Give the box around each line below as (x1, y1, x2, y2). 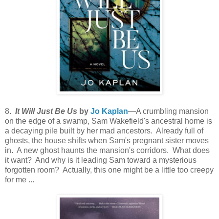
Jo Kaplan (90, 107, 128, 115)
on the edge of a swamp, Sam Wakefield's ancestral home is (5, 117, 212, 125)
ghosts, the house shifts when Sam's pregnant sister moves (5, 136, 209, 145)
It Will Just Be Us (15, 107, 77, 115)
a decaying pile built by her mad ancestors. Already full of (5, 127, 203, 135)
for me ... (5, 175, 34, 184)
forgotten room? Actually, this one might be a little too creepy (5, 166, 214, 174)
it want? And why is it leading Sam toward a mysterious (5, 156, 197, 164)
